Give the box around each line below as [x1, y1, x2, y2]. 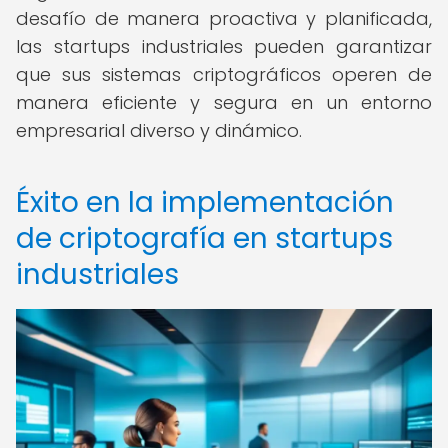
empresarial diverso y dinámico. [16, 118, 302, 143]
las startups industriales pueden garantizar [16, 34, 432, 59]
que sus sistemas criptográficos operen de [16, 62, 432, 87]
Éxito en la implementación [16, 183, 394, 222]
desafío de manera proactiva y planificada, [16, 6, 432, 31]
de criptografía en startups [16, 219, 393, 258]
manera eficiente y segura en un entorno [16, 90, 432, 115]
